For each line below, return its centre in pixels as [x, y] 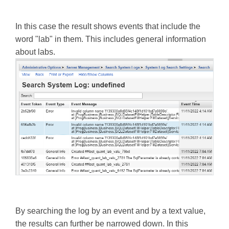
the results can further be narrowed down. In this [102, 223]
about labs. [35, 52]
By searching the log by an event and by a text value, [110, 211]
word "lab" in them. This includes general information [111, 39]
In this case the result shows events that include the [108, 26]
